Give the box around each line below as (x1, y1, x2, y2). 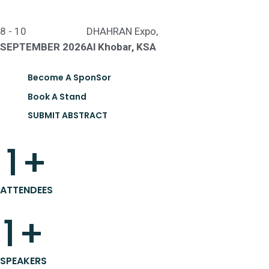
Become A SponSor (28, 71, 111, 83)
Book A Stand (28, 90, 86, 103)
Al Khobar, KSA (86, 41, 156, 53)
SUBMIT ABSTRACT (28, 109, 107, 121)
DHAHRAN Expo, (86, 25, 158, 37)
